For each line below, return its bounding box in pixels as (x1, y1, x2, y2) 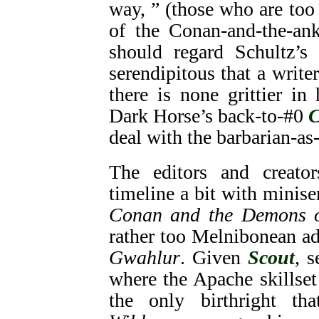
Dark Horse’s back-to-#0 (108, 105, 308, 127)
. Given (179, 246, 248, 268)
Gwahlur (108, 246, 180, 268)
